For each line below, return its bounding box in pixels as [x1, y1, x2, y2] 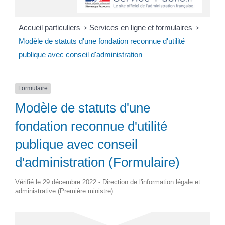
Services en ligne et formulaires [89, 23, 194, 32]
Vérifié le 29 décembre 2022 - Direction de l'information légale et [15, 178, 200, 186]
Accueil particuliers [18, 23, 82, 32]
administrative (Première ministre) [15, 187, 113, 195]
